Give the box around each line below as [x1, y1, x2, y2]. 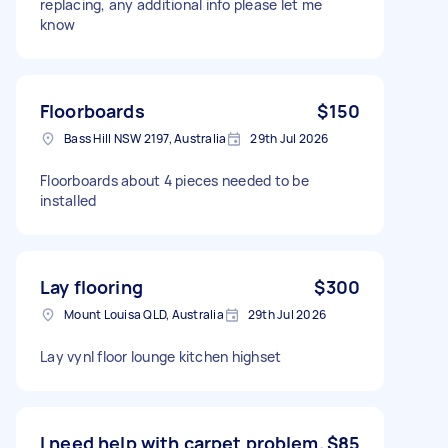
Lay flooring [40, 274, 143, 299]
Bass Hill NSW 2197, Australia [64, 129, 227, 147]
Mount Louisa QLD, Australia [64, 305, 224, 323]
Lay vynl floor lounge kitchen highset [40, 346, 282, 366]
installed [40, 190, 97, 210]
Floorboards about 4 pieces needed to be [40, 170, 309, 190]
